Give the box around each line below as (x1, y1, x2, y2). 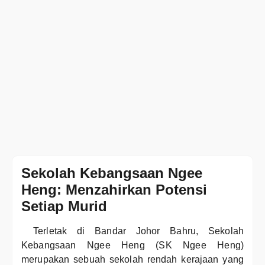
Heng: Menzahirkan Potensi (21, 182, 207, 198)
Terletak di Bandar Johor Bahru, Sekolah (33, 226, 244, 236)
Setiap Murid (21, 198, 107, 214)
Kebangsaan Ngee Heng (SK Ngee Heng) (21, 240, 244, 250)
